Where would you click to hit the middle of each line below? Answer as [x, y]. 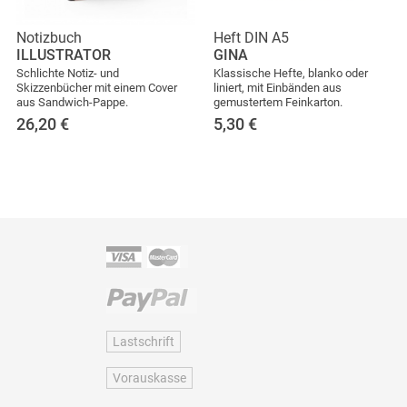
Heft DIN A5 [251, 37]
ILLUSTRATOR [64, 55]
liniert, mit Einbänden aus [278, 87]
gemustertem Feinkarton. [278, 102]
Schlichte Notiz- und [68, 73]
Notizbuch [49, 37]
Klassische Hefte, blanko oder [291, 73]
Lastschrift [143, 341]
